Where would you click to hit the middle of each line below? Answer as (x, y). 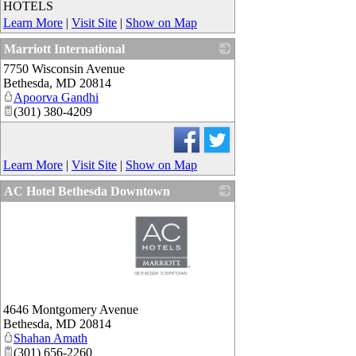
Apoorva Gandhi (56, 97)
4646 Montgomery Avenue (71, 309)
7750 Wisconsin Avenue (64, 68)
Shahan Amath (50, 338)
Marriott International (64, 48)
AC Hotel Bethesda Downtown (87, 191)
